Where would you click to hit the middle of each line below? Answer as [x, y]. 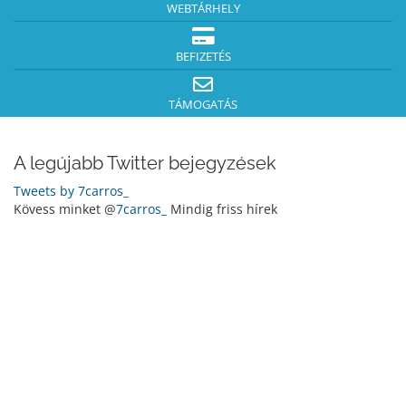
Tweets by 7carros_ [71, 191]
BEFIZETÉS [203, 57]
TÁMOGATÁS [203, 105]
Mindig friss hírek [222, 209]
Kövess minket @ [65, 209]
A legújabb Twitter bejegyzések [145, 163]
